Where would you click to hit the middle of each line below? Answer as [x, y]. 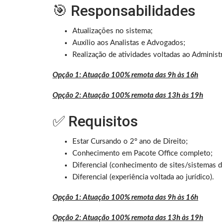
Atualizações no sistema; [112, 31]
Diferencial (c [94, 166]
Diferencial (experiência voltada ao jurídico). [143, 177]
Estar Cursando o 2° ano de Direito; [130, 142]
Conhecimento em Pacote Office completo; [142, 154]
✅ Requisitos [95, 121]
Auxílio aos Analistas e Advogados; [129, 43]
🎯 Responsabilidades [124, 11]
